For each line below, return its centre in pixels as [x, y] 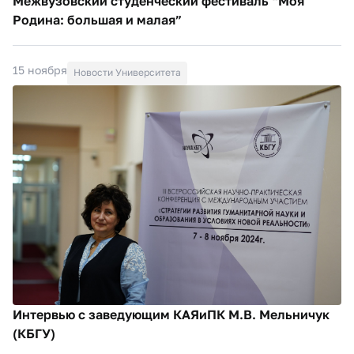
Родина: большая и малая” [97, 20]
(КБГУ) [34, 333]
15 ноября [40, 70]
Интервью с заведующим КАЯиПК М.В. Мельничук [171, 314]
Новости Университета [127, 73]
